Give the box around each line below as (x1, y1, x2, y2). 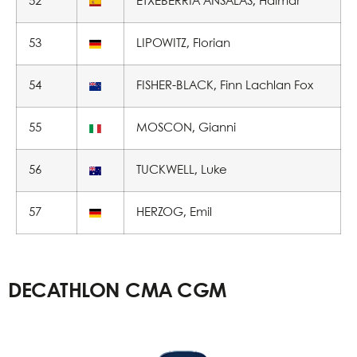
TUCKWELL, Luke (136, 165, 227, 176)
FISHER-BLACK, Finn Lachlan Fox (136, 80, 313, 92)
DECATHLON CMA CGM (8, 282, 227, 301)
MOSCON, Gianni (136, 123, 236, 134)
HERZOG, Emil (136, 207, 212, 218)
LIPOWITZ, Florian (136, 38, 230, 49)
